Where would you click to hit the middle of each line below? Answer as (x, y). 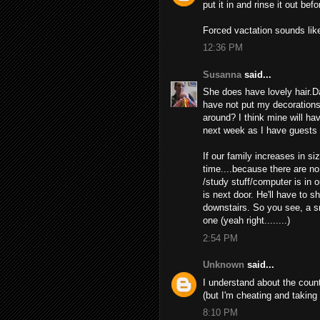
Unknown (224, 265)
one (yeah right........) (246, 220)
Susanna (222, 74)
